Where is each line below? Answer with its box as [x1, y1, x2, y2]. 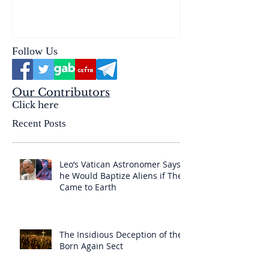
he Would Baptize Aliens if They [59, 170, 187, 182]
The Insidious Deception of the [59, 229, 183, 241]
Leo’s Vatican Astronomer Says [59, 159, 181, 171]
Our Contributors [12, 86, 110, 100]
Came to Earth [59, 181, 116, 193]
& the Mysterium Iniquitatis [13, 13, 162, 28]
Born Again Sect [59, 240, 123, 252]
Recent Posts [12, 118, 66, 130]
